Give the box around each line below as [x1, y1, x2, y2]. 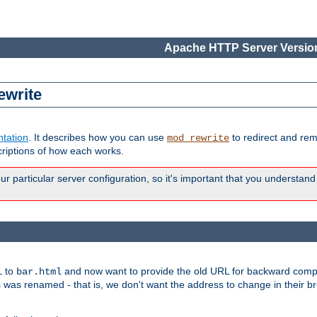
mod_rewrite [167, 132, 229, 144]
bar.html [16, 265, 62, 277]
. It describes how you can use [28, 132, 167, 144]
